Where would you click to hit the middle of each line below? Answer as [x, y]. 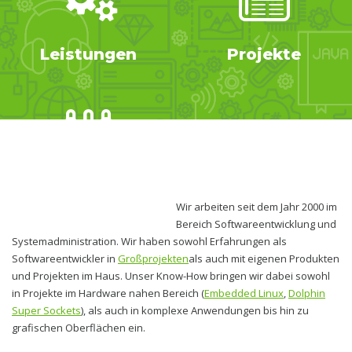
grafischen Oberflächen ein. [80, 328]
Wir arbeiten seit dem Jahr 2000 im [257, 207]
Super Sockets [46, 310]
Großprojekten [153, 258]
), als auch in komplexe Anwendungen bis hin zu [195, 310]
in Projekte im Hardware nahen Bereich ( [108, 293]
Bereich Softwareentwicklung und [256, 224]
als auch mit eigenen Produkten [264, 258]
